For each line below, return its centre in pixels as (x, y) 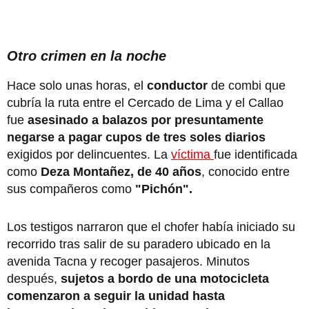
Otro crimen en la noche (87, 56)
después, (32, 279)
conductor (179, 86)
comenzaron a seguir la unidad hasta (116, 296)
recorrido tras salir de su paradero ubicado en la (139, 245)
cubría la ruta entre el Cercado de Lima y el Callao (145, 103)
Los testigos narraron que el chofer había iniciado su (151, 227)
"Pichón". (166, 189)
